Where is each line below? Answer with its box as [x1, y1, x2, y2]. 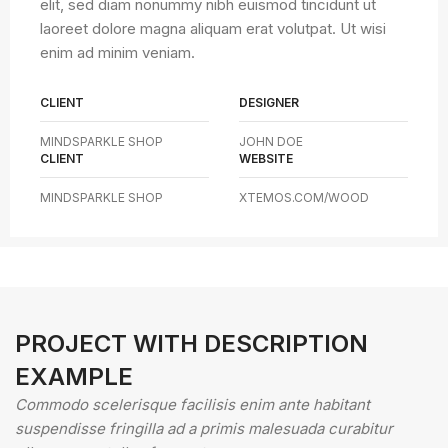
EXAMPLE [15, 362, 133, 391]
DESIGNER [238, 95, 299, 110]
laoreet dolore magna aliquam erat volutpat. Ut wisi [40, 19, 386, 38]
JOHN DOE [238, 134, 303, 149]
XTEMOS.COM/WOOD [238, 190, 369, 205]
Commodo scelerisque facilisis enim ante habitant [15, 395, 370, 414]
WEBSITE [238, 151, 293, 166]
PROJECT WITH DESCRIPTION [15, 329, 368, 358]
